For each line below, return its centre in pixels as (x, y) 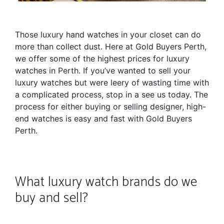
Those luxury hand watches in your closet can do (108, 35)
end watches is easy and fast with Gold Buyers (103, 119)
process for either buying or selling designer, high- (110, 107)
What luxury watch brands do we (106, 182)
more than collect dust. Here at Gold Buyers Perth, (111, 47)
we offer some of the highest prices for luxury (102, 59)
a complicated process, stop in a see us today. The (111, 95)
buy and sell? (52, 198)
